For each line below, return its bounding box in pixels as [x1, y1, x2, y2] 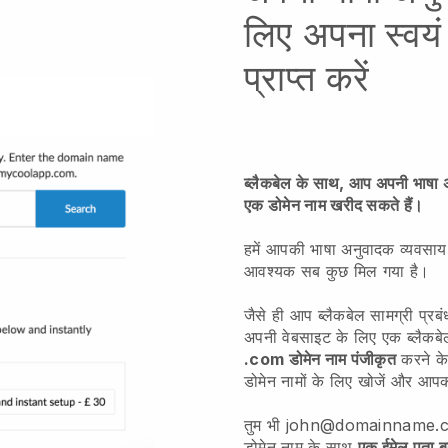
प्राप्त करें [244, 56, 370, 100]
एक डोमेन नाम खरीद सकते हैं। [244, 195, 424, 215]
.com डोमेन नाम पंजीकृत [244, 349, 397, 369]
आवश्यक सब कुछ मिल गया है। [244, 261, 430, 281]
